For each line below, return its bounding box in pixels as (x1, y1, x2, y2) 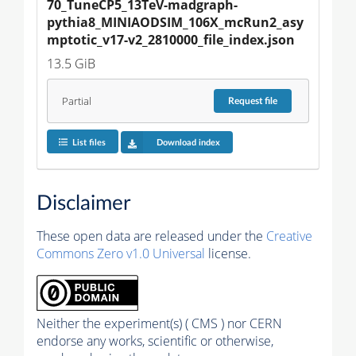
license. (205, 244, 251, 262)
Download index (156, 137, 220, 147)
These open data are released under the (37, 226, 266, 245)
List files (72, 137, 106, 147)
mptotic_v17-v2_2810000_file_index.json (47, 31, 295, 49)
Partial (61, 94, 91, 108)
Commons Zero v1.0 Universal (37, 244, 205, 262)
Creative (266, 226, 312, 245)
